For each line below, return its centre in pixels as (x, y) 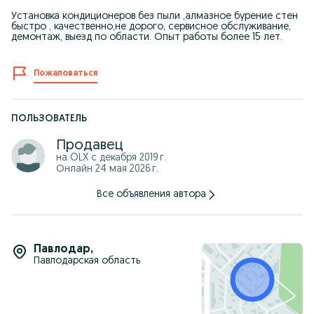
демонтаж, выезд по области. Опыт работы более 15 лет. (147, 37)
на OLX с (78, 158)
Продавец (90, 146)
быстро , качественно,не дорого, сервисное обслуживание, (151, 27)
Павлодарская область (87, 261)
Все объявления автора (151, 194)
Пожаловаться (66, 74)
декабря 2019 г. (133, 158)
